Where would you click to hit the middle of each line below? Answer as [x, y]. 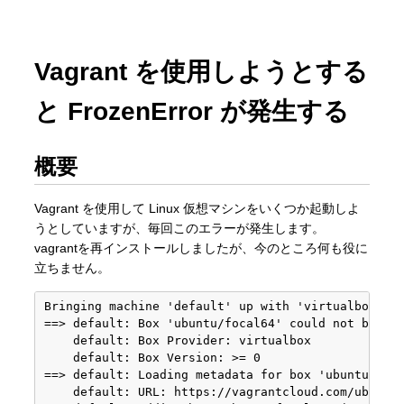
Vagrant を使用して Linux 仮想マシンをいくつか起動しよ [197, 208]
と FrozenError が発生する [192, 111]
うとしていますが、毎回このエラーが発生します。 [179, 228]
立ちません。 [72, 268]
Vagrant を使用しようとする [201, 72]
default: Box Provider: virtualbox [178, 340]
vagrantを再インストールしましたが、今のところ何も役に [201, 248]
